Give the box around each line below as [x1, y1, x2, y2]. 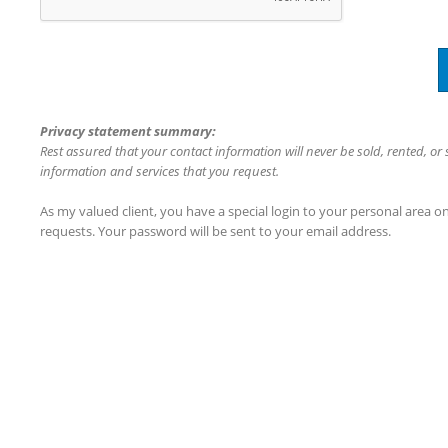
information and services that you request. [40, 163, 279, 180]
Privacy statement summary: [40, 123, 216, 140]
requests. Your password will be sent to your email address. [40, 223, 391, 240]
